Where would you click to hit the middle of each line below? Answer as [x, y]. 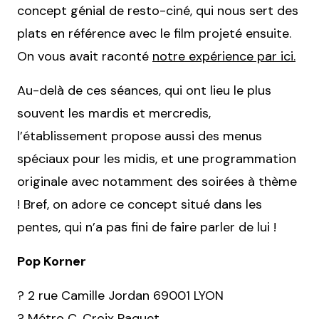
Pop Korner [52, 262]
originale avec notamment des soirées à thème [157, 182]
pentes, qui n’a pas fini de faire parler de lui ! [147, 228]
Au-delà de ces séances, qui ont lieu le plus [144, 91]
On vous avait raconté [85, 57]
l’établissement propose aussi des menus [140, 136]
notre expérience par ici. [224, 57]
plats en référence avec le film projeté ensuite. [154, 34]
